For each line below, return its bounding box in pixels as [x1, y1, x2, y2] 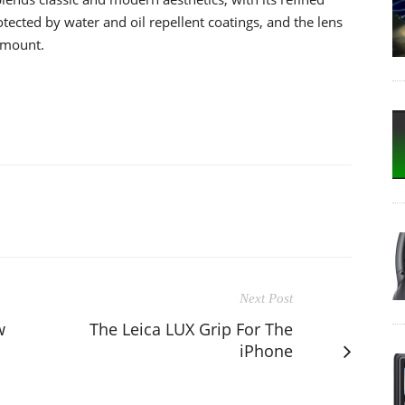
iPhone [240, 339, 293, 362]
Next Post [240, 290, 293, 306]
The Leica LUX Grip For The [89, 317, 293, 340]
